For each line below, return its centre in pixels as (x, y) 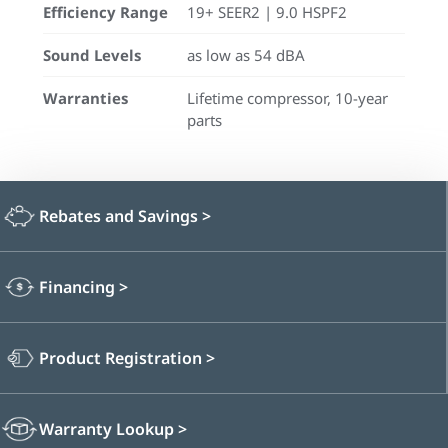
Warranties (85, 98)
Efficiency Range (105, 12)
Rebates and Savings (120, 215)
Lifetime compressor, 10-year (287, 98)
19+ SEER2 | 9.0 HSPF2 (267, 12)
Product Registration (122, 357)
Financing (79, 286)
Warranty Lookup (108, 428)
